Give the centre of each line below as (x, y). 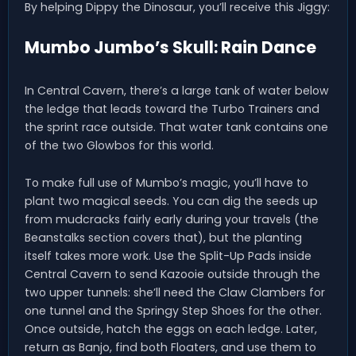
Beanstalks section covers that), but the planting (163, 238)
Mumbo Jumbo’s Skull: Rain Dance (170, 48)
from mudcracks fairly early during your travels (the (172, 220)
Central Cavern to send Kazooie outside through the (172, 275)
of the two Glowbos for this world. (119, 146)
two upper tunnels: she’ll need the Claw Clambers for (175, 293)
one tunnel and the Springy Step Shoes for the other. (173, 311)
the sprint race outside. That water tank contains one (176, 128)
